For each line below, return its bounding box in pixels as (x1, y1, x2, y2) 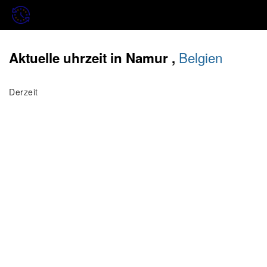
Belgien (179, 48, 222, 67)
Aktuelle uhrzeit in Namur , (9, 48, 179, 67)
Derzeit (9, 86, 38, 98)
